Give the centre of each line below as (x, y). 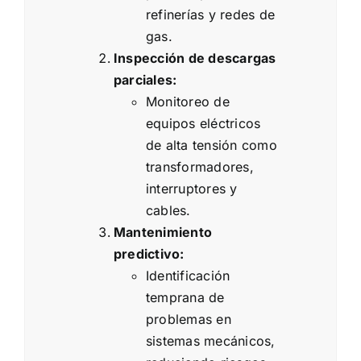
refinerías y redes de (211, 15)
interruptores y (192, 189)
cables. (168, 211)
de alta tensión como (212, 145)
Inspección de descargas (195, 58)
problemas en (189, 320)
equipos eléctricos (203, 124)
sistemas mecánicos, (211, 341)
